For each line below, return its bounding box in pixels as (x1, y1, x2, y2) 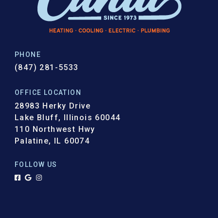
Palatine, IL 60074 (15, 136, 90, 145)
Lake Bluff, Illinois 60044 (15, 112, 121, 122)
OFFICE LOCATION (15, 88, 81, 96)
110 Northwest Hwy (15, 124, 95, 134)
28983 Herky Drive (15, 101, 91, 110)
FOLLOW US (15, 160, 57, 168)
